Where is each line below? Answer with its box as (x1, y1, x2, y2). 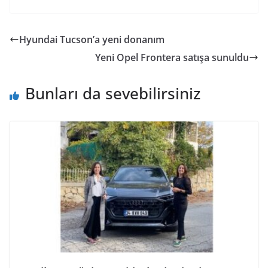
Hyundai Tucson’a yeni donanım (19, 33, 165, 47)
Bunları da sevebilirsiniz (25, 83, 200, 105)
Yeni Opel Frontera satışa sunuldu (95, 51, 249, 65)
